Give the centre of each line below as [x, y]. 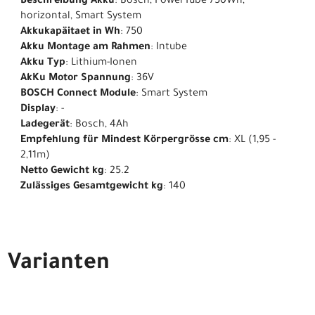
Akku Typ [43, 64]
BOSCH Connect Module [78, 95]
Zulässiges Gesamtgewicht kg [92, 187]
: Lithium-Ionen [101, 64]
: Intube [169, 48]
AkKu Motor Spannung [76, 79]
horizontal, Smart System [81, 17]
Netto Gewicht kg [62, 172]
